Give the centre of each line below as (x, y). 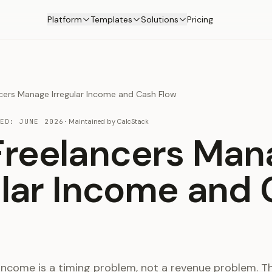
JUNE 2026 (42, 121)
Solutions (159, 19)
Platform (64, 19)
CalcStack (133, 121)
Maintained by (92, 121)
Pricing (200, 19)
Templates (111, 19)
